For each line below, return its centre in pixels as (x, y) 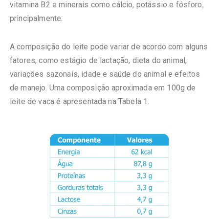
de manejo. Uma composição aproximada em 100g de (103, 88)
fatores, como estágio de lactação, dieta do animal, (99, 61)
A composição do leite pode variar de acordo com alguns (109, 47)
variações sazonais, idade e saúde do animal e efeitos (105, 74)
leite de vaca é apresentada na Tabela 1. (80, 102)
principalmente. (36, 19)
